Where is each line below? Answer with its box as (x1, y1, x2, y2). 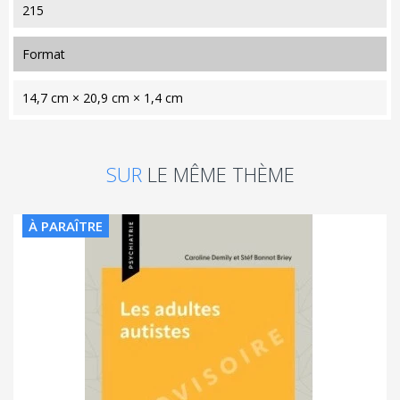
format (29, 45, 65, 62)
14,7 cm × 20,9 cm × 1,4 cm (22, 88, 183, 106)
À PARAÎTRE (29, 216, 103, 235)
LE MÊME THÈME (146, 160, 295, 187)
